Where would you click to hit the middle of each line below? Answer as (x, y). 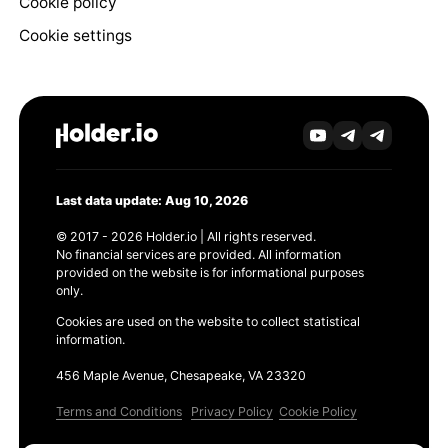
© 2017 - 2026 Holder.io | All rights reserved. (185, 237)
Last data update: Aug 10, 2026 (151, 201)
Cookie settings (75, 36)
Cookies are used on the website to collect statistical (207, 321)
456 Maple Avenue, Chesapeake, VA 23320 (180, 375)
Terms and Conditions (118, 411)
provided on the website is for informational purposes (209, 273)
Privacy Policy (231, 411)
